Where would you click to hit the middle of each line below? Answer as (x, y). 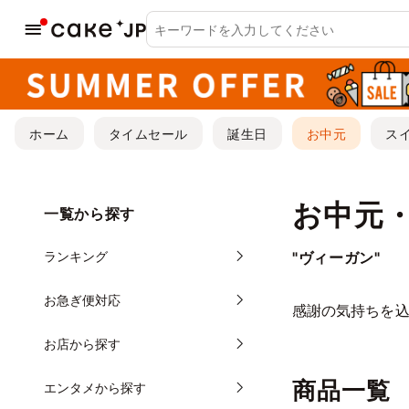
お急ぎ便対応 (83, 299)
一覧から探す (89, 214)
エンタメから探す (95, 387)
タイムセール (148, 133)
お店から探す (83, 343)
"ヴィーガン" (336, 257)
